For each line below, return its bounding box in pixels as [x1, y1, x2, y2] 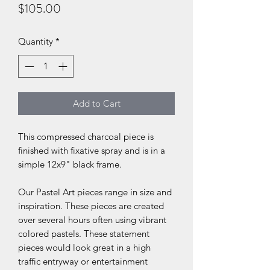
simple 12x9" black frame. [18, 159, 122, 171]
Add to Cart [72, 98, 121, 110]
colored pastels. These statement [18, 228, 149, 240]
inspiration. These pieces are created [18, 200, 164, 212]
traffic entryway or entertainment [18, 256, 148, 268]
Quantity [18, 35, 53, 47]
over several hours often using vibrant [18, 214, 166, 226]
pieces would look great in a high [18, 242, 151, 254]
